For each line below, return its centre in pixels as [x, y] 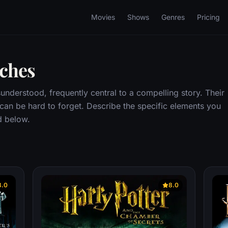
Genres [173, 17]
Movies [103, 17]
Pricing [208, 17]
